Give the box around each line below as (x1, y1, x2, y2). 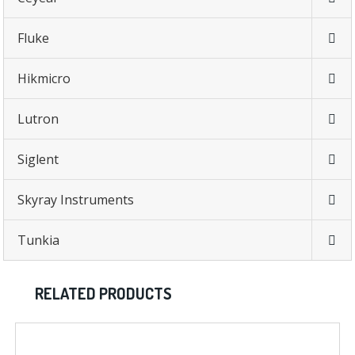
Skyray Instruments (17, 191, 135, 209)
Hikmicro (17, 70, 71, 88)
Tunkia (17, 231, 60, 250)
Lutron (17, 110, 59, 128)
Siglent (17, 151, 59, 169)
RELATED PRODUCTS (35, 283, 173, 304)
